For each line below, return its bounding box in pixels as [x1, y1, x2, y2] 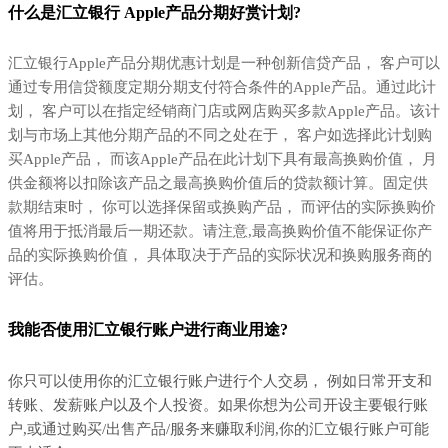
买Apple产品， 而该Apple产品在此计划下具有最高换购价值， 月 [8, 151, 437, 168]
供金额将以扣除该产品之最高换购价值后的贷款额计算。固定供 [8, 175, 428, 192]
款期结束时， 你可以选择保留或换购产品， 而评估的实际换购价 [8, 199, 436, 216]
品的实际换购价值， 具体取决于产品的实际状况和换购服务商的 [8, 247, 432, 264]
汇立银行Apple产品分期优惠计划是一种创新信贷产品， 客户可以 [8, 55, 440, 72]
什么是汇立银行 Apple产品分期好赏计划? [8, 3, 301, 21]
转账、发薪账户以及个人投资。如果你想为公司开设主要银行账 [8, 396, 428, 413]
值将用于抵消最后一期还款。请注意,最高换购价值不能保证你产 [8, 223, 432, 240]
